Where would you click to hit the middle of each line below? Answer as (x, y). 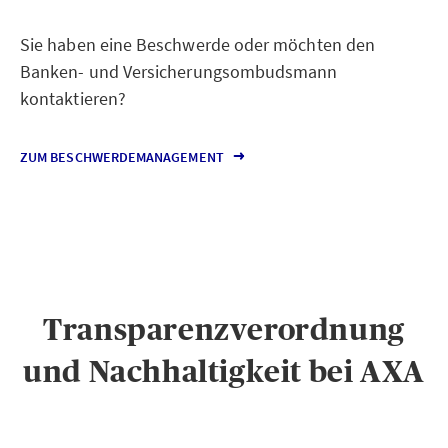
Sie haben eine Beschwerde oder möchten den (198, 44)
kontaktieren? (73, 98)
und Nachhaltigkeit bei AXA (224, 371)
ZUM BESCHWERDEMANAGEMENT (122, 157)
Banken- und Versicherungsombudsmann (179, 71)
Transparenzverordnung (224, 329)
